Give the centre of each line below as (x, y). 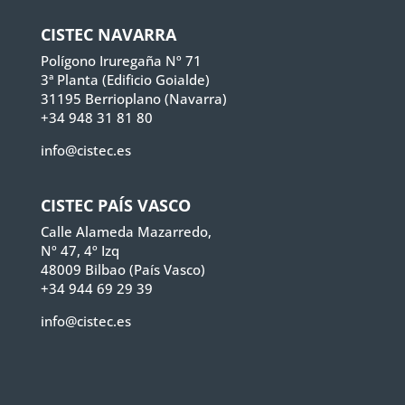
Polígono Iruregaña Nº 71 (121, 61)
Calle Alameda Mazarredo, (126, 232)
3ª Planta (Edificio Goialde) (125, 80)
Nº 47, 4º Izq (80, 251)
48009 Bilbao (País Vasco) (122, 270)
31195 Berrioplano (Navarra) (133, 99)
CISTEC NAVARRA (108, 35)
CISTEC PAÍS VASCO (115, 206)
